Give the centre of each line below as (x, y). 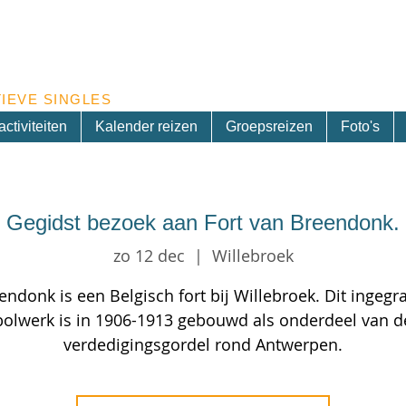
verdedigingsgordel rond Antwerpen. (203, 344)
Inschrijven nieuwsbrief (267, 12)
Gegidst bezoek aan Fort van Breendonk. (203, 222)
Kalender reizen (146, 126)
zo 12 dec (149, 255)
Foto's (360, 126)
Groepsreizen (269, 126)
